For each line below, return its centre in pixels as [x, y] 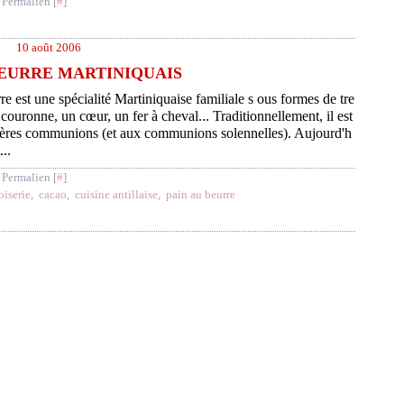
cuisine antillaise [116, 194]
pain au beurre [201, 194]
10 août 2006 [49, 47]
